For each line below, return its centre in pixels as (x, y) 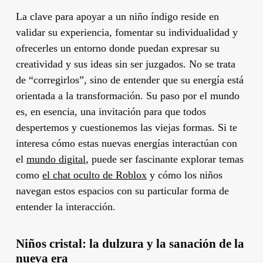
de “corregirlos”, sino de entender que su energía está (129, 80)
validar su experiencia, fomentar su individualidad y (127, 32)
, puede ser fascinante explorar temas (164, 159)
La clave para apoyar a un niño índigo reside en (117, 16)
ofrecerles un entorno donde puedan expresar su (117, 48)
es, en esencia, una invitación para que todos (111, 111)
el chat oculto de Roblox (94, 175)
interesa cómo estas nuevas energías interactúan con (126, 143)
